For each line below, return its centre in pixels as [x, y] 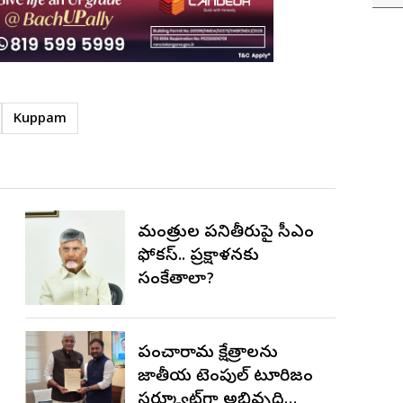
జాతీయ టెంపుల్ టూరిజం [226, 378]
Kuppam [40, 119]
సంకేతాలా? [176, 281]
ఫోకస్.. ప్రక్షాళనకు [199, 257]
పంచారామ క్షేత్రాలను [208, 354]
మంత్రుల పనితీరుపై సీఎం [226, 234]
